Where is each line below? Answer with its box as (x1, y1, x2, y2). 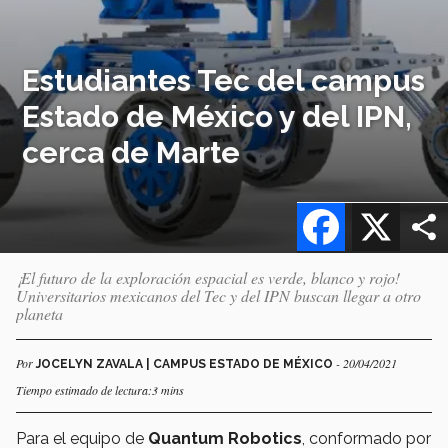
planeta (16, 302, 63, 324)
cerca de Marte (22, 134, 241, 170)
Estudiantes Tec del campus (22, 62, 426, 98)
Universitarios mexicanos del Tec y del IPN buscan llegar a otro (16, 284, 421, 306)
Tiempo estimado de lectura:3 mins (16, 381, 184, 398)
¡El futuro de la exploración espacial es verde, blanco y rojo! (16, 266, 400, 288)
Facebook (345, 193, 419, 213)
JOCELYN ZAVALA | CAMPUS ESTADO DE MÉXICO (36, 356, 336, 371)
